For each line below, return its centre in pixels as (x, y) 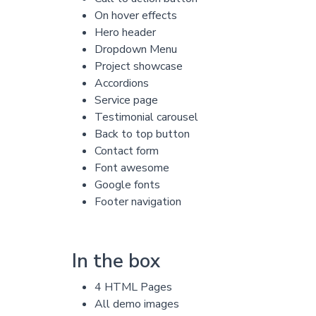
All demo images (136, 304)
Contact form (126, 151)
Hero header (125, 33)
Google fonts (127, 185)
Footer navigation (138, 202)
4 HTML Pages (133, 287)
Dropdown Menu (135, 50)
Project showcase (138, 67)
